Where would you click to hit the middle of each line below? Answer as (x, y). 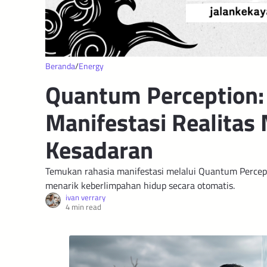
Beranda (60, 66)
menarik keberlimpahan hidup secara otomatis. (140, 185)
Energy (91, 66)
